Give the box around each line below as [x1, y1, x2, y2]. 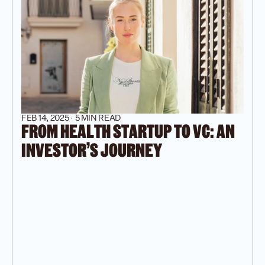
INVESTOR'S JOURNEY [21, 139, 162, 161]
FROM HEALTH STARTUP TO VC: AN [21, 120, 235, 143]
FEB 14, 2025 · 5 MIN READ [21, 112, 121, 122]
